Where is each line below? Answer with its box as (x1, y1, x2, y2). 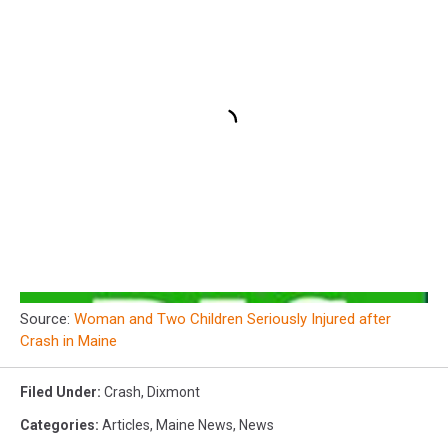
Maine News (156, 416, 233, 433)
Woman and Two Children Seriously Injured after (74, 309, 391, 328)
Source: (20, 309, 74, 328)
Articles (102, 416, 150, 433)
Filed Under (20, 383, 97, 400)
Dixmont (147, 383, 200, 400)
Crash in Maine (20, 331, 117, 350)
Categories (20, 416, 95, 433)
